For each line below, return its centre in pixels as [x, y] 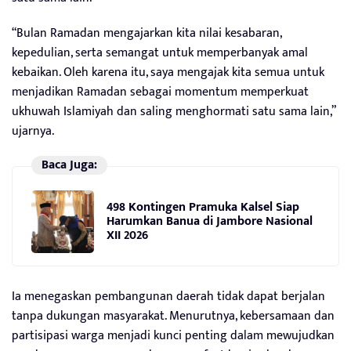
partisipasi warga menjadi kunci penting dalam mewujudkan [173, 335]
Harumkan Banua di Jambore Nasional [210, 222]
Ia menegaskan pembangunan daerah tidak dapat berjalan [168, 296]
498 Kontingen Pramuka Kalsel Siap [203, 208]
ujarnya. [33, 131]
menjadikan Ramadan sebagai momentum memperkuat [160, 92]
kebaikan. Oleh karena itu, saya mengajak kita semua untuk [168, 72]
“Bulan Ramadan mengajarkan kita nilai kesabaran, [147, 33]
